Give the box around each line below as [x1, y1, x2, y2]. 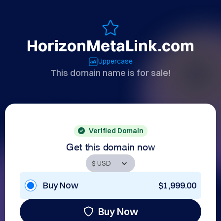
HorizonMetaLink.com [27, 36, 194, 55]
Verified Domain [88, 126, 144, 135]
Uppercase [98, 57, 133, 66]
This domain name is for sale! [50, 67, 171, 78]
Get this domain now [66, 143, 155, 148]
